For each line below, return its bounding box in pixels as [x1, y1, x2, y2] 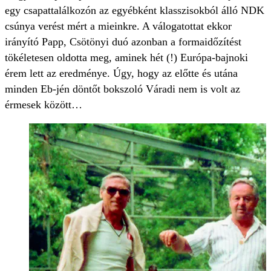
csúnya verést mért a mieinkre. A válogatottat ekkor [5, 20, 232, 33]
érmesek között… [5, 99, 82, 111]
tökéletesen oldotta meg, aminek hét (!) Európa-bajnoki [5, 51, 248, 64]
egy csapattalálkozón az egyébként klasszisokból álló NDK [5, 4, 264, 17]
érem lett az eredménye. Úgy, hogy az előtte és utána [5, 67, 238, 80]
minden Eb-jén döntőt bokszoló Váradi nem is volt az [5, 83, 240, 96]
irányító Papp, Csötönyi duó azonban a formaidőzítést [5, 36, 241, 48]
